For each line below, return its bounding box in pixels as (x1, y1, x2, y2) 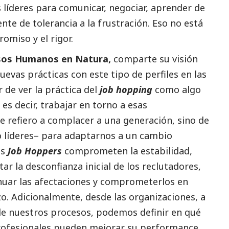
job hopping (100, 83, 152, 96)
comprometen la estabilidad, (62, 145, 192, 157)
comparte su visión (111, 53, 198, 65)
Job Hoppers (8, 145, 62, 157)
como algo (152, 83, 201, 96)
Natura (75, 53, 108, 65)
